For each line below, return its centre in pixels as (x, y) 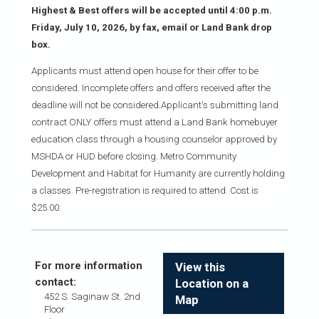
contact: (55, 282)
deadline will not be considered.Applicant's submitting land (155, 105)
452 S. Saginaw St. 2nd (92, 296)
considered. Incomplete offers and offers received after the (151, 88)
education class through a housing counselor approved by (154, 139)
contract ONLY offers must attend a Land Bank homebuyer (154, 122)
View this (200, 267)
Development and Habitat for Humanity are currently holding (158, 173)
